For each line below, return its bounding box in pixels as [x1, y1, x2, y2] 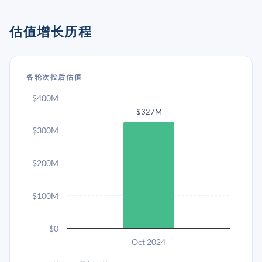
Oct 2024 [132, 237, 166, 247]
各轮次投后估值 [26, 73, 82, 81]
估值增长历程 [9, 23, 92, 39]
